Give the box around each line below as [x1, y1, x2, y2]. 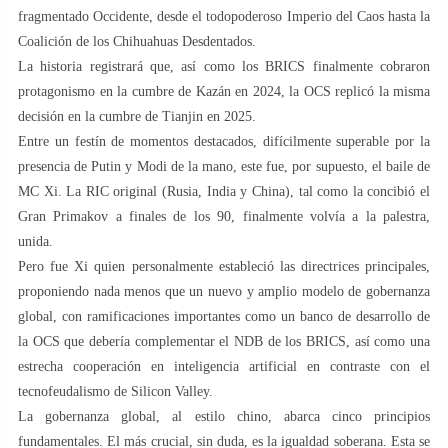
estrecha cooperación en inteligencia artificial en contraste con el [18, 358, 430, 374]
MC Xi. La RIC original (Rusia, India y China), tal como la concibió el [18, 183, 430, 199]
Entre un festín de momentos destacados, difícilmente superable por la [18, 133, 430, 149]
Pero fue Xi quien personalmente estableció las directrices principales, [18, 258, 430, 274]
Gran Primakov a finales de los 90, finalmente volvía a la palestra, [18, 208, 430, 224]
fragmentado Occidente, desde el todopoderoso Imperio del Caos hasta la [18, 8, 430, 24]
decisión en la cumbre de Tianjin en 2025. [18, 108, 256, 124]
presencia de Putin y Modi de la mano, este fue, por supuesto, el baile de [18, 158, 430, 174]
